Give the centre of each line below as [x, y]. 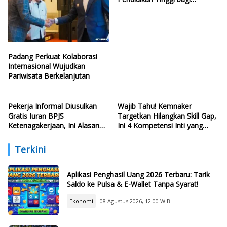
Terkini [30, 150]
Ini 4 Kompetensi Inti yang [160, 126]
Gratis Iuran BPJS [36, 116]
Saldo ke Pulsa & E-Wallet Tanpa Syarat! [133, 184]
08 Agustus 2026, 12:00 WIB [135, 201]
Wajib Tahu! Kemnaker [155, 106]
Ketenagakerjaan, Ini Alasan [54, 126]
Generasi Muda [142, 9]
